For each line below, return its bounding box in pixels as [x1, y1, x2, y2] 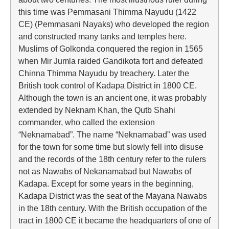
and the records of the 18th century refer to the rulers [18, 154, 206, 164]
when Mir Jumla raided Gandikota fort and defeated [18, 56, 203, 65]
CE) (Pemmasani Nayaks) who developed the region [18, 19, 209, 29]
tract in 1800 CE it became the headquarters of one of [18, 216, 211, 225]
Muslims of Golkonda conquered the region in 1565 [18, 44, 203, 53]
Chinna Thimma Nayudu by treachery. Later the [18, 68, 189, 78]
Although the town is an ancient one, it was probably [18, 93, 207, 102]
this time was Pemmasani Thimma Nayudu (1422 [18, 7, 196, 16]
